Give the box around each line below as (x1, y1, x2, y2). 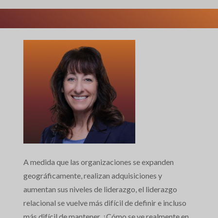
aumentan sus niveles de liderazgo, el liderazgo (23, 184, 177, 194)
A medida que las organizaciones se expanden (23, 157, 174, 167)
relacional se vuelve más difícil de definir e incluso (23, 198, 186, 208)
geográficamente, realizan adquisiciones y (23, 171, 162, 181)
